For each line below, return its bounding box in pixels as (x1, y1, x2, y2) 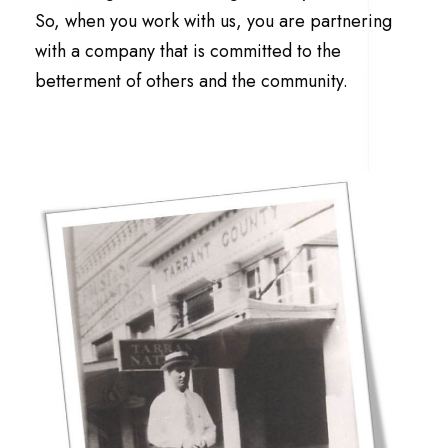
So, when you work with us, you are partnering (35, 7, 392, 34)
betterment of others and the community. (35, 67, 348, 94)
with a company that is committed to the (35, 37, 341, 64)
